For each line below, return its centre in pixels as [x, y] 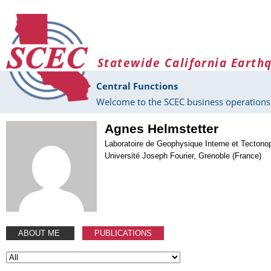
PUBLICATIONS [123, 233]
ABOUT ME [40, 233]
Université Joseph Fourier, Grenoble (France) [183, 155]
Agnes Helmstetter [162, 129]
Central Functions [137, 86]
